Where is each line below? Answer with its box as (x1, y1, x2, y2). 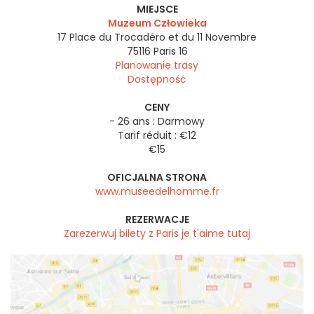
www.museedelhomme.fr (95, 184, 219, 199)
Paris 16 (153, 44, 188, 59)
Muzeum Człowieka (107, 16, 207, 31)
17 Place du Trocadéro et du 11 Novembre (57, 30, 257, 45)
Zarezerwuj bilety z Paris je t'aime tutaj (64, 226, 250, 241)
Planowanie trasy (116, 58, 198, 73)
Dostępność (128, 72, 186, 87)
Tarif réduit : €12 (118, 128, 196, 143)
